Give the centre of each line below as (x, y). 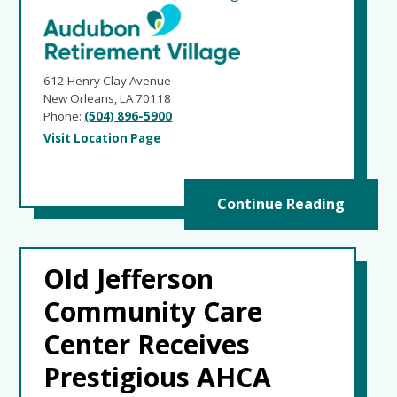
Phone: (64, 116)
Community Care (153, 312)
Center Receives (147, 345)
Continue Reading (280, 204)
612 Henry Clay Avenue (108, 80)
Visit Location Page (102, 138)
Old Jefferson (129, 279)
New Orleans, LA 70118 (108, 98)
